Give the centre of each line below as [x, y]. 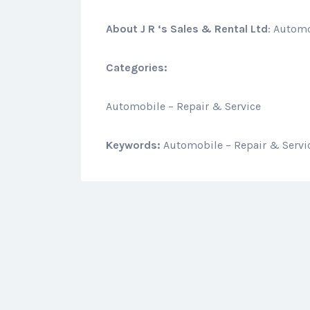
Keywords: [135, 145]
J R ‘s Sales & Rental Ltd [204, 28]
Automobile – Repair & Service [183, 106]
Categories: [137, 67]
